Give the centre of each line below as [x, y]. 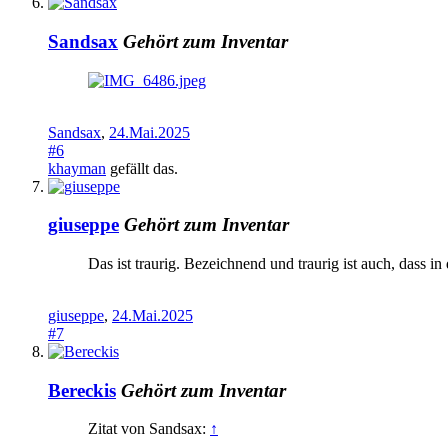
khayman [77, 168]
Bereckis [82, 390]
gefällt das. [142, 168]
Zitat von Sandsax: [149, 429]
